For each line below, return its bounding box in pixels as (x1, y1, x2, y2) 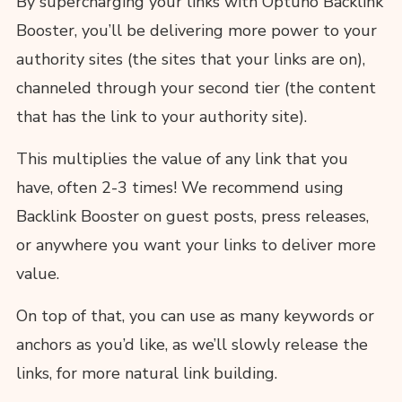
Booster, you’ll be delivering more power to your (15, 20, 377, 41)
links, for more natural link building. (15, 363, 277, 384)
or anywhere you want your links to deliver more (15, 234, 376, 256)
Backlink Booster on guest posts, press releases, (15, 205, 369, 227)
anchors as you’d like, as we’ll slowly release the (15, 334, 368, 355)
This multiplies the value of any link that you (15, 148, 348, 170)
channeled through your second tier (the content (15, 77, 376, 99)
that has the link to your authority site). (15, 106, 307, 127)
